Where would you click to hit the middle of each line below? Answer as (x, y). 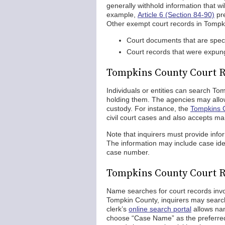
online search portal (160, 209)
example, (122, 15)
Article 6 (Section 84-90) (176, 15)
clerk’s (118, 209)
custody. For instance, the (148, 108)
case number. (128, 152)
